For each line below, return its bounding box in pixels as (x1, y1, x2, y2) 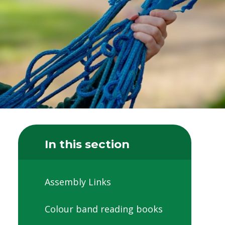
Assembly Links (45, 176, 111, 188)
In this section (45, 137, 130, 151)
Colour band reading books (45, 202, 163, 215)
